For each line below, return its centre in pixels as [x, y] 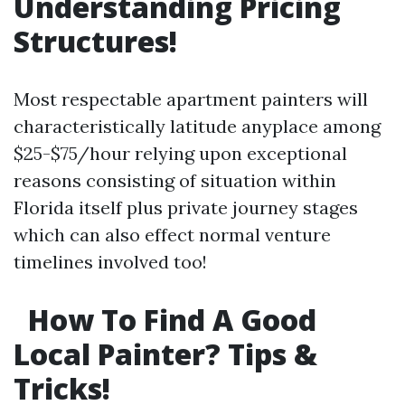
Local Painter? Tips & [165, 354]
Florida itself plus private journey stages [186, 207]
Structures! [95, 41]
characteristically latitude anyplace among [197, 126]
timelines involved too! [110, 262]
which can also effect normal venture [172, 235]
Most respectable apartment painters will [191, 99]
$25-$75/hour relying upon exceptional [180, 153]
